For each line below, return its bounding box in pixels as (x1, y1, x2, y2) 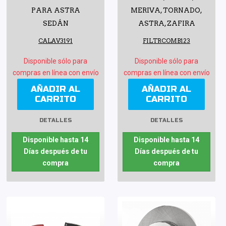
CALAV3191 (38, 37, 73, 45)
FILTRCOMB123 (143, 37, 190, 45)
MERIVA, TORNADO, (131, 7, 202, 15)
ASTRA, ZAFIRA (138, 20, 195, 28)
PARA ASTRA (31, 7, 80, 15)
